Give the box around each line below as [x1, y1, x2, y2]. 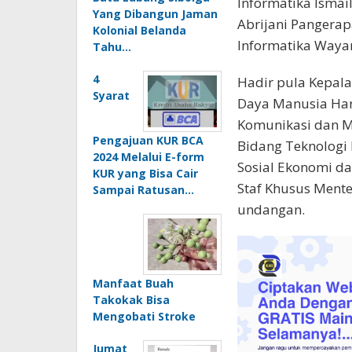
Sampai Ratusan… [93, 181, 194, 197]
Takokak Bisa [93, 291, 170, 307]
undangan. [236, 200, 305, 218]
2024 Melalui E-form [93, 148, 204, 164]
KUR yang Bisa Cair [93, 165, 198, 181]
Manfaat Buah [93, 275, 174, 291]
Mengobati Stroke [93, 308, 196, 324]
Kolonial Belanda [93, 22, 186, 38]
